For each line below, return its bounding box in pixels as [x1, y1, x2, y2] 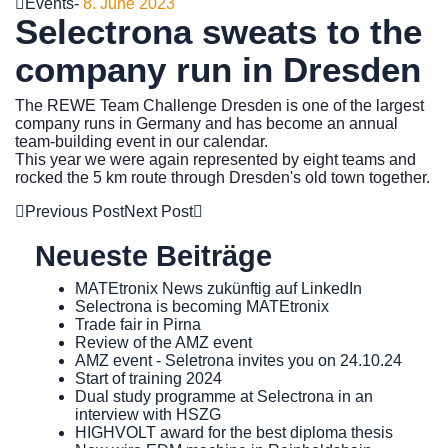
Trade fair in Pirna [75, 315, 201, 333]
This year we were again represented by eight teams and [15, 150, 416, 168]
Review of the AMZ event [75, 333, 252, 351]
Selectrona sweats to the [15, 11, 422, 51]
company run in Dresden [15, 49, 421, 89]
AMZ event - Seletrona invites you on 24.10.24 [75, 351, 402, 369]
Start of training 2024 [75, 369, 222, 387]
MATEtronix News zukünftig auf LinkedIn [75, 279, 362, 297]
